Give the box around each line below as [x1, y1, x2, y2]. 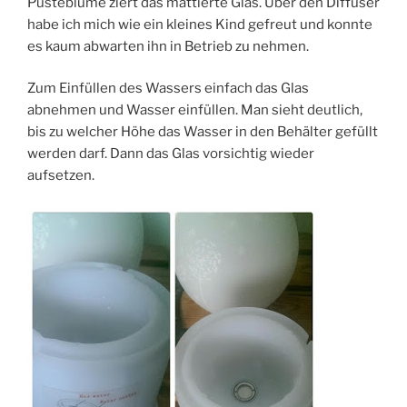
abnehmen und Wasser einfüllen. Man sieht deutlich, [27, 102, 362, 119]
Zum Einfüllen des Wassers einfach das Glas [27, 80, 309, 97]
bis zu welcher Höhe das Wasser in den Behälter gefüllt [27, 124, 378, 141]
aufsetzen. [27, 167, 94, 184]
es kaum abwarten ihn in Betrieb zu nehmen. [27, 37, 309, 55]
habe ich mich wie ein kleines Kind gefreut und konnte [27, 15, 372, 33]
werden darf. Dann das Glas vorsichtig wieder [27, 145, 314, 163]
